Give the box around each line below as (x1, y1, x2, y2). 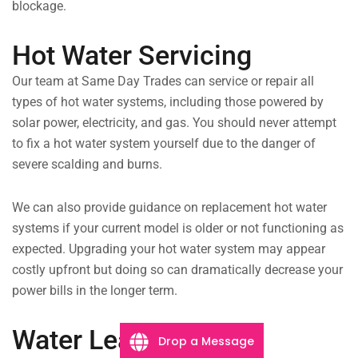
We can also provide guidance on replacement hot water (12, 200, 327, 216)
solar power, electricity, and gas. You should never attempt (12, 115, 336, 131)
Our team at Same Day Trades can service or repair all (12, 74, 314, 89)
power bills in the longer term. (12, 283, 177, 299)
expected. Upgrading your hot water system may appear (12, 241, 325, 257)
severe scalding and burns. (12, 157, 162, 173)
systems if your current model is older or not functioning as (12, 221, 344, 237)
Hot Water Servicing (12, 39, 252, 72)
